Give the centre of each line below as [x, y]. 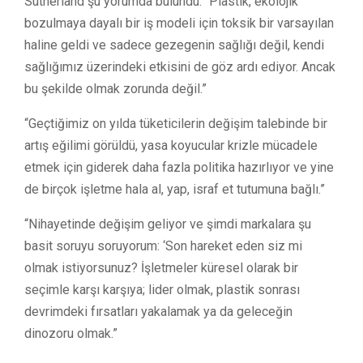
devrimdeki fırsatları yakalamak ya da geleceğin [158, 311]
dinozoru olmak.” [71, 333]
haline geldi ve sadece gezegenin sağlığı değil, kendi [174, 45]
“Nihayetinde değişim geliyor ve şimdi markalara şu [168, 224]
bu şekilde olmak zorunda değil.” [115, 88]
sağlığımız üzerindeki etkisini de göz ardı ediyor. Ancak [180, 66]
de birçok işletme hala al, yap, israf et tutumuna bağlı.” [175, 189]
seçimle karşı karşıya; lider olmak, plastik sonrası [162, 289]
